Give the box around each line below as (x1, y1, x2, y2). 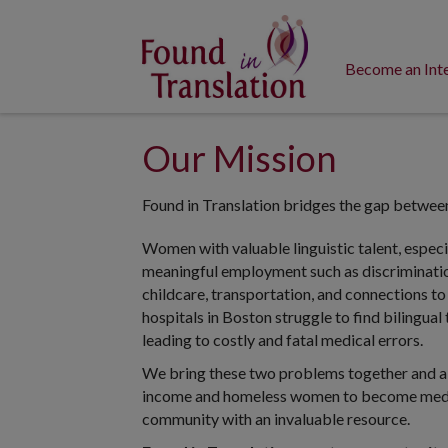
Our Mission (142, 135, 337, 180)
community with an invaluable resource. (142, 408, 410, 428)
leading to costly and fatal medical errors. (142, 329, 423, 349)
